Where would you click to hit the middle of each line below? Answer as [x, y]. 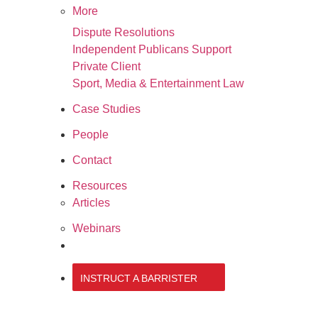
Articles [91, 203]
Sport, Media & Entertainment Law [158, 83]
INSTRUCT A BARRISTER [139, 279]
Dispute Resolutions [124, 32]
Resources [100, 186]
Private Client [106, 66]
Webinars [97, 228]
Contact [92, 160]
